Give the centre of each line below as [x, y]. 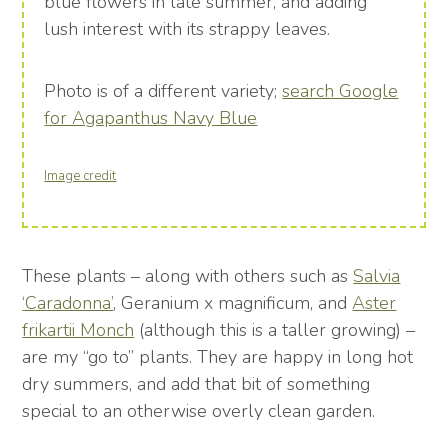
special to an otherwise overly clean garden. [199, 411]
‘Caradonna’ [68, 303]
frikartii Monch [78, 330]
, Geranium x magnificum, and [233, 303]
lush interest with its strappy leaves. [187, 29]
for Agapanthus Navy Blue [151, 118]
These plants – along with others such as [188, 276]
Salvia [377, 276]
